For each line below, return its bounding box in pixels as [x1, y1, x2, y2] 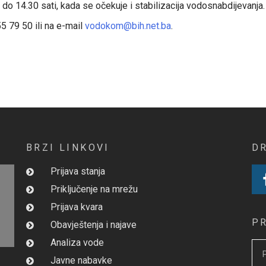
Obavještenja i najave [50, 219, 137, 230]
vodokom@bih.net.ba [85, 20, 171, 31]
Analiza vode [50, 237, 104, 248]
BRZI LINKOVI [26, 142, 110, 153]
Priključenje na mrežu [50, 183, 138, 195]
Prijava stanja [50, 166, 105, 177]
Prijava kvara [50, 201, 103, 213]
